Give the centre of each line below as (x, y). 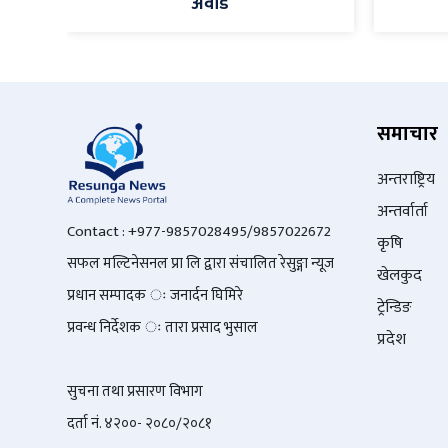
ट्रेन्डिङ (394, 308)
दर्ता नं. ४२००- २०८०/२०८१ (139, 424)
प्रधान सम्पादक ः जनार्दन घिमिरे (155, 296)
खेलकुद (399, 276)
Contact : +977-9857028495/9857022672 (199, 232)
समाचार (407, 134)
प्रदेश (391, 340)
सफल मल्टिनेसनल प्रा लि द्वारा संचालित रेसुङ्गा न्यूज (200, 264)
